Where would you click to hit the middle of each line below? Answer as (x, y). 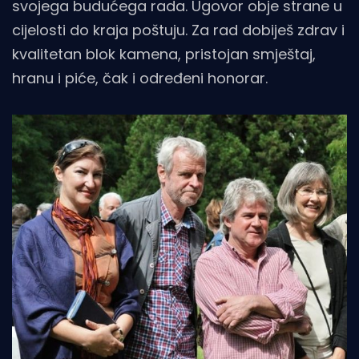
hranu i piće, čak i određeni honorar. (140, 78)
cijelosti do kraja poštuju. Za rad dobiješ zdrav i (178, 30)
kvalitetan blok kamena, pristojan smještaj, (164, 54)
